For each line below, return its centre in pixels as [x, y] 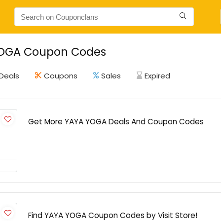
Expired [157, 76]
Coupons [61, 76]
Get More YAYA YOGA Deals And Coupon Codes [116, 122]
